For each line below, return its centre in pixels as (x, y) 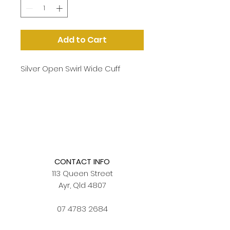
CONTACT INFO (82, 161)
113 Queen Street (82, 173)
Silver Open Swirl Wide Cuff (71, 68)
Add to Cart (82, 40)
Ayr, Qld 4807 (82, 185)
